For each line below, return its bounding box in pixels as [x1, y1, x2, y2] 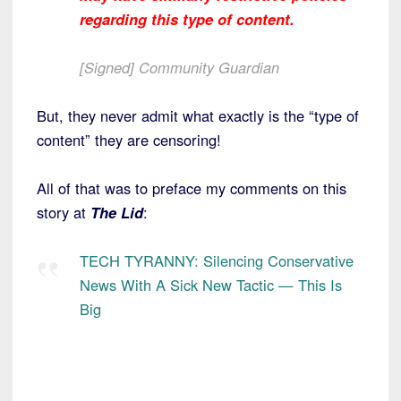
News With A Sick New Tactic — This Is [80, 274, 342, 296]
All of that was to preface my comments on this [37, 177, 346, 200]
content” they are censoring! [37, 129, 221, 151]
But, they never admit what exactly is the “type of [37, 105, 359, 127]
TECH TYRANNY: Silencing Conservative [80, 250, 354, 272]
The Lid [90, 201, 143, 224]
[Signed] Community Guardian [80, 56, 279, 79]
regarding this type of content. [80, 8, 299, 30]
